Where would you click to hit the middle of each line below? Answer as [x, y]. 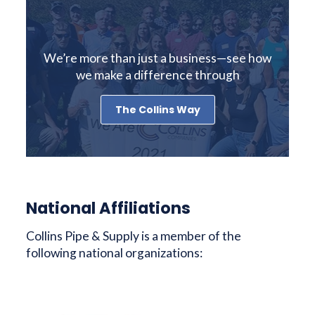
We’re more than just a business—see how [157, 58]
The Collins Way [157, 110]
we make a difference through [157, 75]
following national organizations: [115, 253]
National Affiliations [109, 208]
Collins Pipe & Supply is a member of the [134, 236]
